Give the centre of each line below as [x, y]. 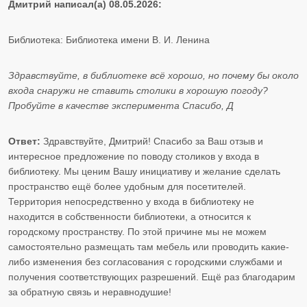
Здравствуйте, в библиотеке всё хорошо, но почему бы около [153, 76]
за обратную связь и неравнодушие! [90, 292]
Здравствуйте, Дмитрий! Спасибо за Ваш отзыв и [152, 142]
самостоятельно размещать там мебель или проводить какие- [149, 247]
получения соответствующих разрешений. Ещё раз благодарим [152, 277]
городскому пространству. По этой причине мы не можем [137, 232]
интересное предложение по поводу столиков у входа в [134, 157]
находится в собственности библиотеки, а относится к [130, 217]
